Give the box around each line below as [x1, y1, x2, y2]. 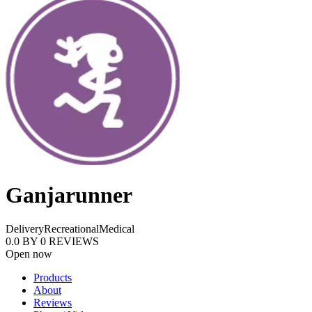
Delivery [6, 223, 44, 235]
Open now [6, 248, 52, 260]
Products [33, 272, 72, 284]
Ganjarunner [6, 182, 132, 208]
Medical [99, 223, 134, 235]
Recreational [44, 223, 99, 235]
